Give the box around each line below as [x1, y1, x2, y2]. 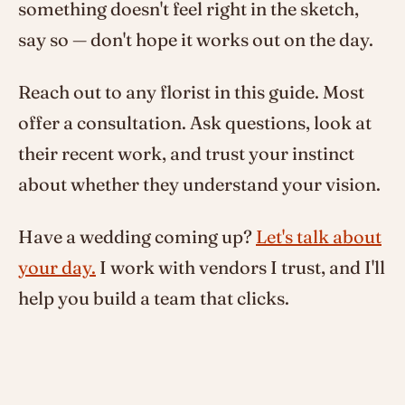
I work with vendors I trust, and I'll [96, 255, 385, 278]
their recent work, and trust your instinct [18, 141, 354, 165]
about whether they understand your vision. [18, 172, 381, 195]
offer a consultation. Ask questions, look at [18, 110, 372, 134]
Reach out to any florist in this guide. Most [18, 80, 364, 103]
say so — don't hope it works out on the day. [18, 27, 373, 51]
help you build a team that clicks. [18, 286, 289, 309]
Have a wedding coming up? [18, 224, 256, 248]
